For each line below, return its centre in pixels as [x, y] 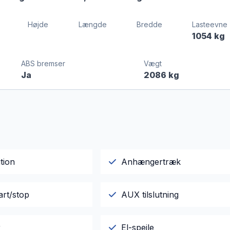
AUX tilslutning [150, 195]
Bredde [149, 25]
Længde [92, 25]
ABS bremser [43, 64]
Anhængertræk [151, 162]
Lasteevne [210, 25]
